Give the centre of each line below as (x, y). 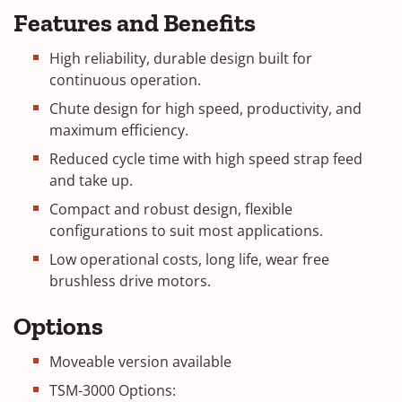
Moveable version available (140, 361)
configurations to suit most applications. (186, 230)
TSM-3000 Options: (113, 390)
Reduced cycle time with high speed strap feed (206, 158)
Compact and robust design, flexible (171, 209)
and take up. (91, 180)
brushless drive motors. (130, 280)
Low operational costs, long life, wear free (189, 259)
